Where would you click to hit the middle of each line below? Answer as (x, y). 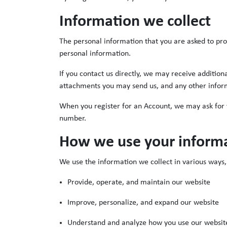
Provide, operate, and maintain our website (139, 183)
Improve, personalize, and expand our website (143, 203)
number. (73, 119)
